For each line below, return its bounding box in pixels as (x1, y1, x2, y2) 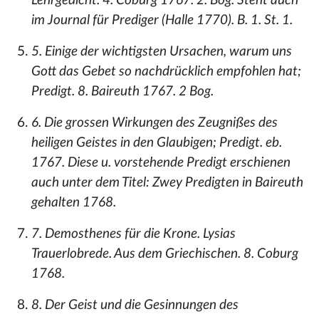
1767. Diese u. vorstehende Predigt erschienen (31, 156, 291, 169)
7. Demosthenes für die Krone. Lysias (31, 227, 236, 241)
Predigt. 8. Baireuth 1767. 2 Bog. (31, 85, 214, 98)
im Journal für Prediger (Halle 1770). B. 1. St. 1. (31, 14, 293, 27)
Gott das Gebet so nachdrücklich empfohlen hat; (31, 65, 301, 78)
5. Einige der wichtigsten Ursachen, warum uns (31, 45, 292, 58)
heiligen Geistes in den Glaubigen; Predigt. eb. (31, 136, 282, 150)
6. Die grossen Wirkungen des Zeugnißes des (31, 116, 278, 130)
